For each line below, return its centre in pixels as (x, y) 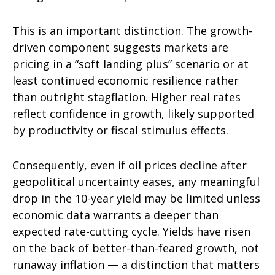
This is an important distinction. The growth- (132, 31)
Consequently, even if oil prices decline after (130, 165)
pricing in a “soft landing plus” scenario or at (130, 64)
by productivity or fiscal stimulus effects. (120, 130)
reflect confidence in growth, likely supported (133, 114)
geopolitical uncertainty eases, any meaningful (136, 182)
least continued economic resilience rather (126, 81)
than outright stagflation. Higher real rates (126, 97)
